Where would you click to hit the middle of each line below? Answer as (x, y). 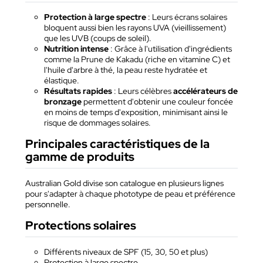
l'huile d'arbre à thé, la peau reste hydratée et (126, 70)
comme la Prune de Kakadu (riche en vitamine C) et (137, 60)
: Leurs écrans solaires (187, 17)
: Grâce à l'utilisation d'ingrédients (170, 49)
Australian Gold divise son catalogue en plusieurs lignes (124, 183)
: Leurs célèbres (143, 91)
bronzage (63, 102)
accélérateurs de (205, 91)
